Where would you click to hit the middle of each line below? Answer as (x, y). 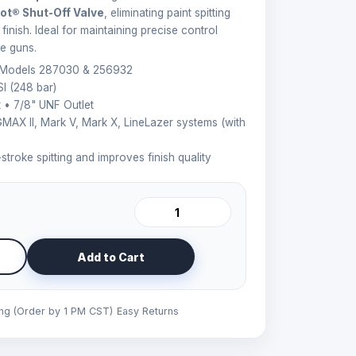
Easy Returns (148, 311)
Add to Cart (110, 257)
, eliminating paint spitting (167, 13)
